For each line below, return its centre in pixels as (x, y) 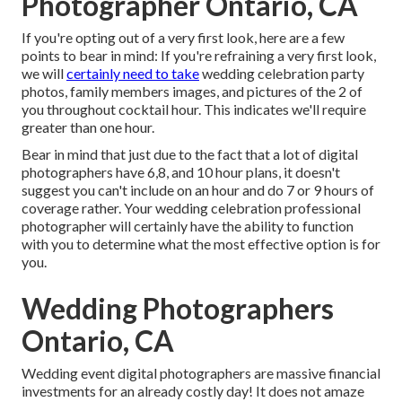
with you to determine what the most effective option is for (201, 244)
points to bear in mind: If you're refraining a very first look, (199, 56)
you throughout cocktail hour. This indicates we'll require (194, 109)
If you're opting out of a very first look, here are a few (183, 38)
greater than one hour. (88, 127)
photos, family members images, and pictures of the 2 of (192, 92)
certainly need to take (133, 74)
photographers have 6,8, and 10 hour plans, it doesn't (181, 172)
